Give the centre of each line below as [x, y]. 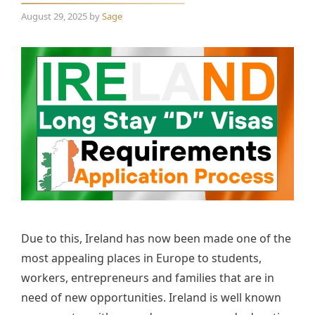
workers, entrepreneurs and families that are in [148, 278]
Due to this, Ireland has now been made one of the [156, 239]
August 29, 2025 [54, 17]
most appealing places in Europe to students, [141, 258]
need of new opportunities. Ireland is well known [151, 298]
